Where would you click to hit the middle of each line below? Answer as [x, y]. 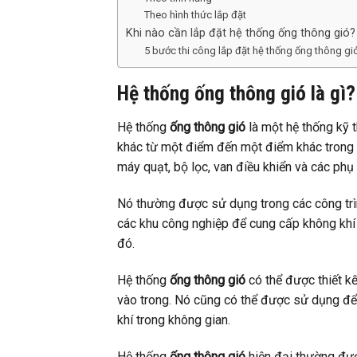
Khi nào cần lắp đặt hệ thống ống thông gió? [241, 33]
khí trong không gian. [174, 320]
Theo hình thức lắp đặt [195, 15]
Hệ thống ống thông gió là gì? [236, 94]
